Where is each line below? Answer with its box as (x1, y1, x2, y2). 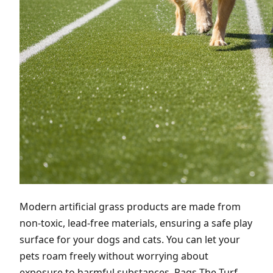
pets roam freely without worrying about (19, 249, 208, 263)
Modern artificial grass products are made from (19, 199, 241, 213)
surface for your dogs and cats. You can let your (19, 232, 240, 246)
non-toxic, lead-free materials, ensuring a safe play (19, 216, 252, 230)
